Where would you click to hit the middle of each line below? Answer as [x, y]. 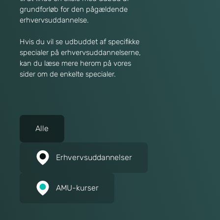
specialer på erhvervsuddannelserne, [80, 53]
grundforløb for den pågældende [74, 9]
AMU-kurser [77, 188]
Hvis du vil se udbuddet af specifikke [80, 42]
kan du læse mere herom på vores [75, 63]
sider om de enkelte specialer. [68, 74]
